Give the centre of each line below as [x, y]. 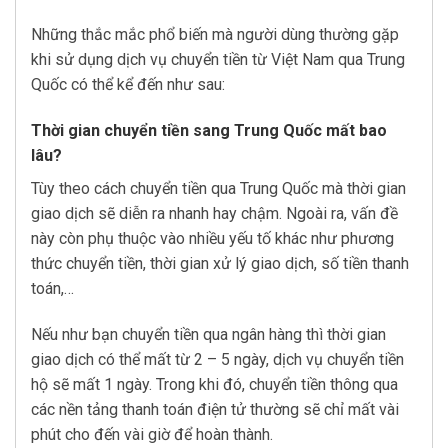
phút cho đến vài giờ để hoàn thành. [152, 434]
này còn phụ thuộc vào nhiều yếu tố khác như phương [212, 238]
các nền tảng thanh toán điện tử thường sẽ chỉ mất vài [215, 409]
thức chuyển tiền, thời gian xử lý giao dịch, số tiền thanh [220, 263]
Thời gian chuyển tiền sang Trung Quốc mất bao [209, 130]
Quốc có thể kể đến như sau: [128, 85]
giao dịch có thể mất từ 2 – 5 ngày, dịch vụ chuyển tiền [217, 359]
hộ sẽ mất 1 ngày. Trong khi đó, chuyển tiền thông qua [214, 384]
